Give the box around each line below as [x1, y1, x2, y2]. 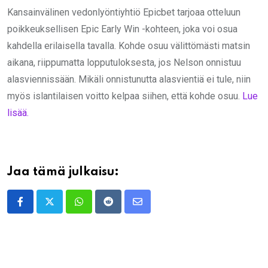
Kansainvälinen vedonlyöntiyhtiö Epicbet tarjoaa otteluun [7, 6, 240, 18]
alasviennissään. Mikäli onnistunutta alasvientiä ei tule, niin [7, 73, 251, 85]
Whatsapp [78, 203, 120, 215]
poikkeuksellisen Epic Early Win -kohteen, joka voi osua [7, 23, 237, 35]
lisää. [7, 106, 29, 118]
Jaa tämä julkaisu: [7, 166, 119, 178]
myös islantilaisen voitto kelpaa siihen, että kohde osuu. [7, 90, 242, 102]
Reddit [107, 203, 135, 215]
